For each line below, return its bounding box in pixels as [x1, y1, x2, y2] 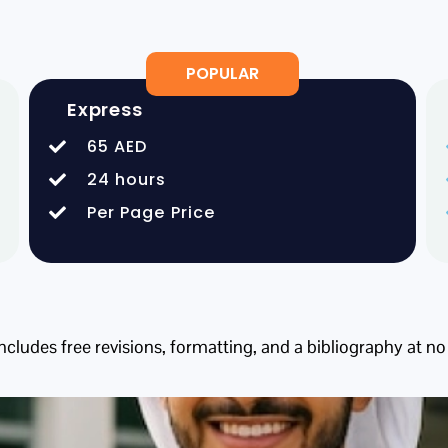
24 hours [87, 167, 167, 191]
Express [66, 96, 144, 122]
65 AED [87, 134, 148, 158]
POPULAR [186, 61, 260, 85]
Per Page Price [87, 200, 215, 224]
